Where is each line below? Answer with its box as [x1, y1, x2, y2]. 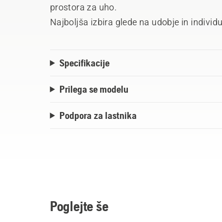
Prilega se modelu [59, 83, 128, 95]
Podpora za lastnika [59, 110, 137, 121]
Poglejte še [50, 198, 109, 215]
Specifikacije [59, 57, 110, 69]
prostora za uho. [50, 2, 119, 13]
